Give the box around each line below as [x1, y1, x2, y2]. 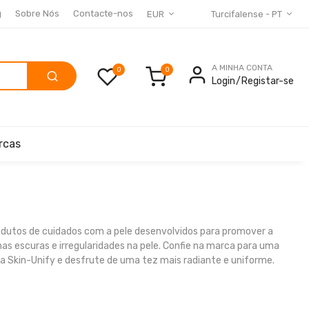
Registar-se [241, 74, 294, 87]
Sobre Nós [15, 8, 59, 19]
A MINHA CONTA [212, 62, 272, 72]
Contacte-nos [73, 8, 133, 19]
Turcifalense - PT [211, 9, 282, 19]
